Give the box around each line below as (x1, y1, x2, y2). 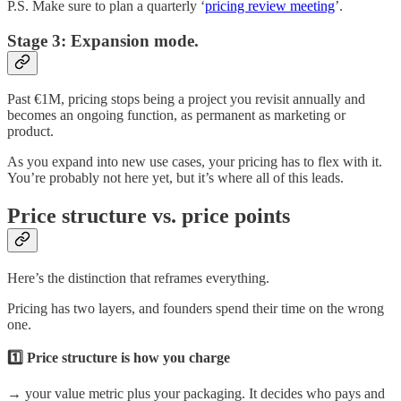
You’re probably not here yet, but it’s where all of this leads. (7, 170, 344, 186)
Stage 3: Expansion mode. (7, 30, 199, 50)
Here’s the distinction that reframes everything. (7, 270, 269, 286)
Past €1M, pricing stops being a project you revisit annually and (7, 91, 365, 107)
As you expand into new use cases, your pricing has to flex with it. (7, 154, 382, 170)
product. (7, 124, 54, 140)
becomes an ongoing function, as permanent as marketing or (7, 107, 346, 124)
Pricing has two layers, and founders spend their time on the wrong (7, 301, 384, 317)
